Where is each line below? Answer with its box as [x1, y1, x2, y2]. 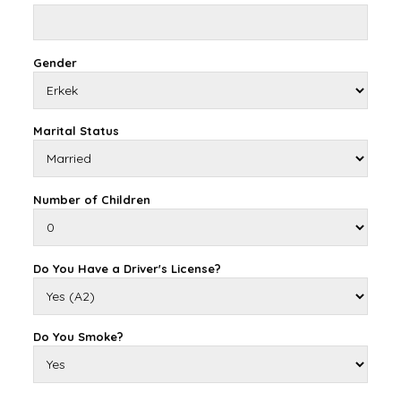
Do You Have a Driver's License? [32, 260, 221, 276]
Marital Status [32, 124, 119, 139]
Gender [32, 55, 77, 70]
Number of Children [32, 192, 150, 207]
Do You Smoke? [32, 329, 124, 345]
